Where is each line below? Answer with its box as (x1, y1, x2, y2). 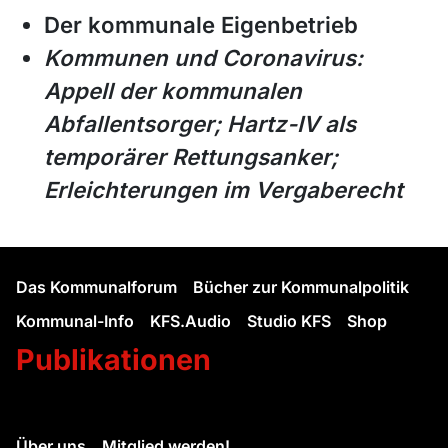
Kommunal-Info (16, 310, 134, 331)
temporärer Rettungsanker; (44, 143, 338, 170)
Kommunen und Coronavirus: (44, 44, 363, 71)
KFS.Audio (150, 310, 231, 331)
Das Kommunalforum (16, 277, 177, 298)
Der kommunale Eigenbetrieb (44, 11, 358, 38)
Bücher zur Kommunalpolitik (193, 277, 409, 298)
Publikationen (16, 341, 211, 377)
